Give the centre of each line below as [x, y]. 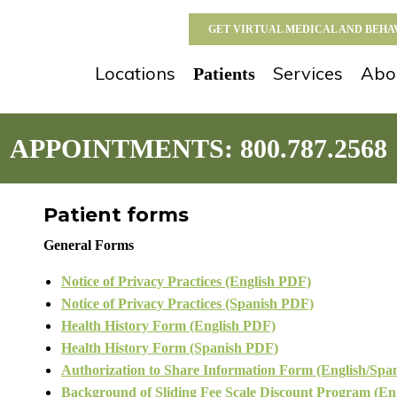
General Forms [89, 245]
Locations [135, 73]
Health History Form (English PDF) [168, 326]
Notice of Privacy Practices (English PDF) [186, 282]
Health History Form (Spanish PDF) [170, 348]
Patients [224, 74]
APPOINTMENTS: [125, 148]
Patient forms [116, 215]
